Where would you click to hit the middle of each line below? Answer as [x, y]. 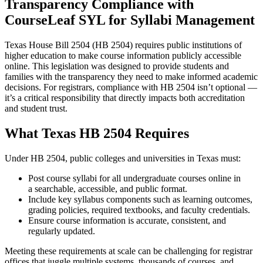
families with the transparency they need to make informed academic [131, 76]
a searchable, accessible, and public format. [108, 188]
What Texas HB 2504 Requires [97, 133]
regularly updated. [62, 231]
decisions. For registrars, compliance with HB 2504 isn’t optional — [131, 87]
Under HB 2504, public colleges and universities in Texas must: [123, 158]
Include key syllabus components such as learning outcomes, [140, 199]
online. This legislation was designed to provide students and [117, 66]
